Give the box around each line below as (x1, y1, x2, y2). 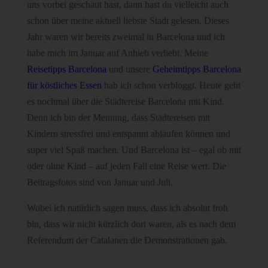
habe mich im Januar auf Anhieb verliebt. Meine (26, 47, 208, 58)
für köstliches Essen (26, 80, 102, 90)
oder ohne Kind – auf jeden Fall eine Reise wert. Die (26, 160, 226, 171)
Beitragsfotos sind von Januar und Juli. (26, 176, 173, 187)
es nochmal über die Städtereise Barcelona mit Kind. (26, 96, 224, 106)
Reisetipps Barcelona (26, 63, 106, 74)
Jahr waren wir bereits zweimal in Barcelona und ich (26, 31, 225, 42)
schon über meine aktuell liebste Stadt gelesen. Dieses (26, 15, 229, 26)
